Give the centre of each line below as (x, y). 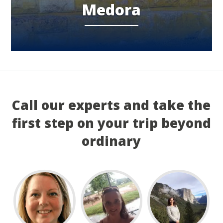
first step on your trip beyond (111, 123)
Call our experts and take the (111, 105)
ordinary (111, 141)
